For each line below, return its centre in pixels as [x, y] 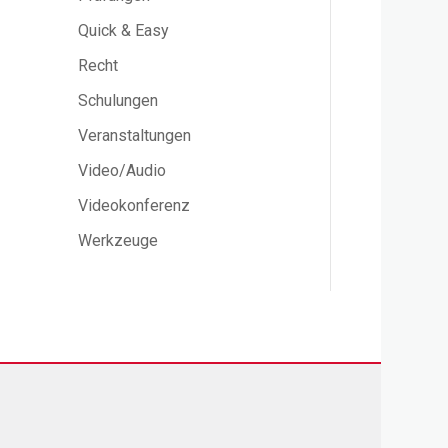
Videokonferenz [134, 206]
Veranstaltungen [135, 136]
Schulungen [118, 101]
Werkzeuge [118, 241]
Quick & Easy [124, 31]
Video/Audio [122, 171]
